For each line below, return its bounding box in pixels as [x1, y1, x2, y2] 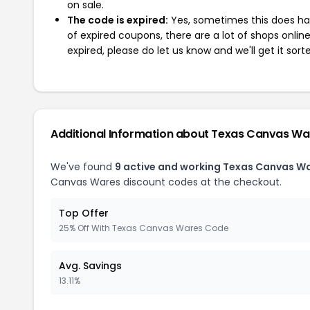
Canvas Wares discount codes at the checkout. [51, 175, 282, 189]
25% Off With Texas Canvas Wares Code [59, 222, 228, 234]
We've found [51, 160, 115, 174]
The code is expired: [67, 13, 168, 27]
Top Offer [59, 206, 109, 220]
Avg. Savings [59, 259, 122, 273]
